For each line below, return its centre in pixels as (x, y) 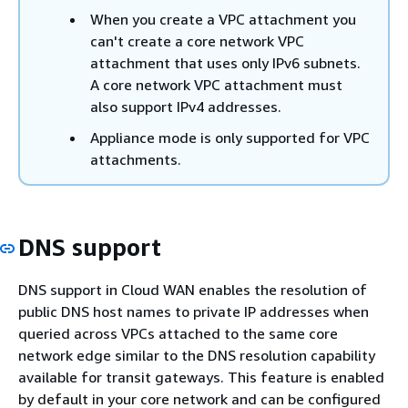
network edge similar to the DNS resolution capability (197, 355)
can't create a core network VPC (197, 41)
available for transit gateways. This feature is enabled (201, 377)
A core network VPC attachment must (216, 84)
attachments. (136, 159)
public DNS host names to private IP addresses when (194, 311)
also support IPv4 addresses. (186, 106)
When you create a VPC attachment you (223, 19)
